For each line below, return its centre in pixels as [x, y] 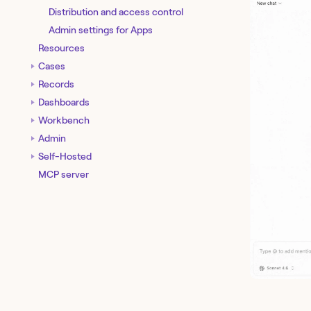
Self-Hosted [65, 156]
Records [56, 84]
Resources [61, 48]
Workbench [64, 120]
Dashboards [64, 102]
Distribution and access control [116, 11]
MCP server [64, 174]
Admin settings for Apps [101, 30]
